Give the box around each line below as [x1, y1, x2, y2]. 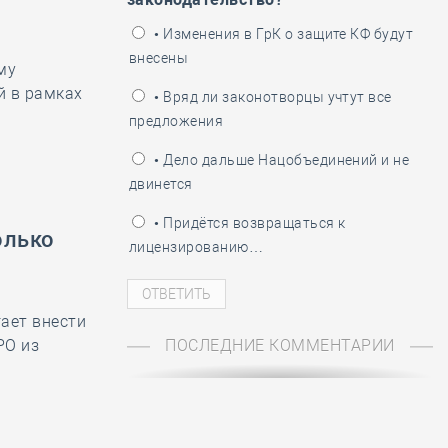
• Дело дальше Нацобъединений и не [151, 152, 410, 168]
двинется [129, 176, 193, 192]
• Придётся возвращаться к [151, 215, 346, 231]
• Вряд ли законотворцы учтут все [151, 89, 392, 105]
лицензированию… [129, 239, 264, 255]
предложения [129, 113, 224, 129]
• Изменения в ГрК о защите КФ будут [151, 26, 414, 42]
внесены [129, 50, 189, 66]
